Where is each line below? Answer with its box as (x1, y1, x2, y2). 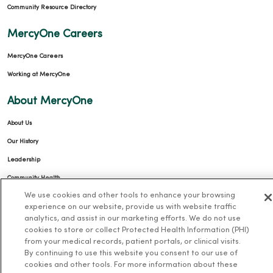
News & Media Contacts (7, 211, 74, 218)
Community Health (7, 175, 60, 181)
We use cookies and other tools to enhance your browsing (24, 192, 235, 199)
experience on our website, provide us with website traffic (24, 204, 236, 211)
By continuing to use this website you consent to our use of (24, 250, 238, 257)
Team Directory (7, 230, 51, 236)
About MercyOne (7, 96, 93, 107)
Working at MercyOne (7, 71, 70, 77)
